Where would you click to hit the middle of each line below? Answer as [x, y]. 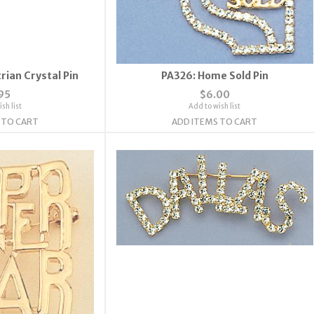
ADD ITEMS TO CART [215, 121]
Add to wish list [215, 106]
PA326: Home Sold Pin [214, 75]
